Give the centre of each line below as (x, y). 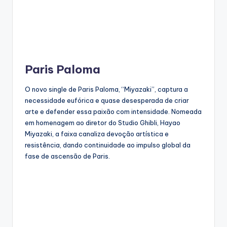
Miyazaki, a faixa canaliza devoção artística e (97, 134)
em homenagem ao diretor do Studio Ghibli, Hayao (103, 123)
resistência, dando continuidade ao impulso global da (108, 145)
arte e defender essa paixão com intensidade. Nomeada (113, 112)
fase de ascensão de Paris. (67, 156)
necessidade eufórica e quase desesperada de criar (107, 101)
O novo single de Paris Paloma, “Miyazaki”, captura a (106, 89)
